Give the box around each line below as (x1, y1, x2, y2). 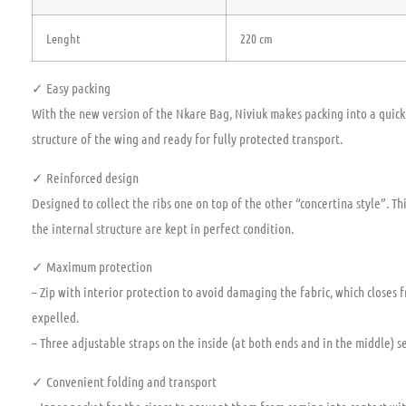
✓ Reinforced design (32, 169, 139, 186)
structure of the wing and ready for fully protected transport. (32, 130, 343, 148)
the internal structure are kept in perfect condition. (32, 219, 294, 237)
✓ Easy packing (32, 80, 111, 97)
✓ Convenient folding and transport (32, 372, 217, 390)
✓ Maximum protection (32, 258, 152, 275)
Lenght (46, 30, 81, 47)
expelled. (32, 309, 79, 326)
